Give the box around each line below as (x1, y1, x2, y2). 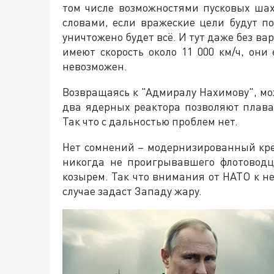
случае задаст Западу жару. (62, 183, 202, 198)
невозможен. (62, 59, 127, 73)
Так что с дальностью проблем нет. (62, 114, 238, 128)
